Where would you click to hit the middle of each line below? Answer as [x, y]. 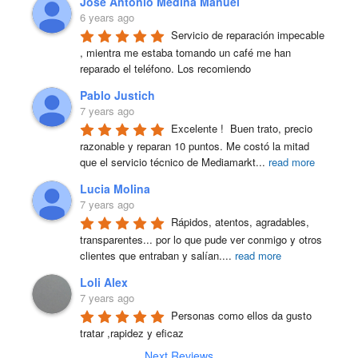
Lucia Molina [115, 189]
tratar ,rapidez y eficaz [132, 332]
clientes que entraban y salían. [151, 255]
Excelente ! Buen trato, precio [242, 129]
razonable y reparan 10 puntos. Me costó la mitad [195, 145]
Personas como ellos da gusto [241, 316]
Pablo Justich [117, 95]
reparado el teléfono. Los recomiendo [165, 68]
